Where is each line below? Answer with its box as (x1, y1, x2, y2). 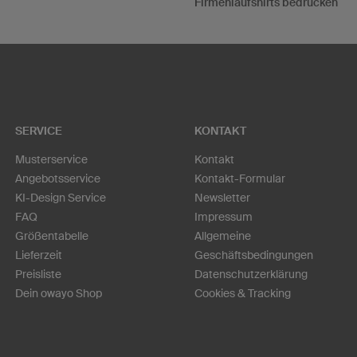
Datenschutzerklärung (194, 267, 308, 280)
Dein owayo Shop (15, 286, 102, 300)
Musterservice (15, 152, 88, 166)
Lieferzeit (15, 248, 62, 261)
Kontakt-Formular (194, 171, 285, 185)
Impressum (194, 210, 253, 223)
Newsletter (194, 190, 250, 204)
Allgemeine (194, 229, 251, 242)
